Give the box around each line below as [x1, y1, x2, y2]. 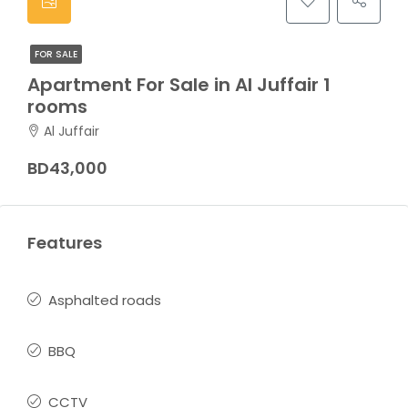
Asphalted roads [48, 291, 161, 310]
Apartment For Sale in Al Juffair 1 [27, 72, 331, 97]
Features [27, 231, 102, 254]
